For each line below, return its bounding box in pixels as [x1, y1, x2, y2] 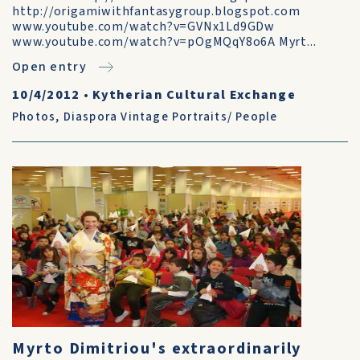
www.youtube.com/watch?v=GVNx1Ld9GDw [12, 18, 275, 35]
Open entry [12, 58, 87, 76]
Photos [12, 108, 56, 125]
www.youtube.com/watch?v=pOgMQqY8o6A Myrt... [12, 33, 317, 51]
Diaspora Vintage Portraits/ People [63, 108, 278, 125]
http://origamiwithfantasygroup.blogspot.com [12, 2, 301, 20]
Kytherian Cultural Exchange [92, 86, 296, 104]
